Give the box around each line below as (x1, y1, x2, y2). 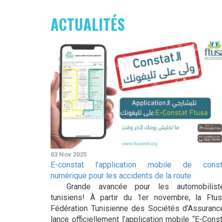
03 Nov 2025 (51, 150, 87, 158)
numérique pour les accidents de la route (51, 170, 191, 180)
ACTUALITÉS (51, 12, 125, 35)
